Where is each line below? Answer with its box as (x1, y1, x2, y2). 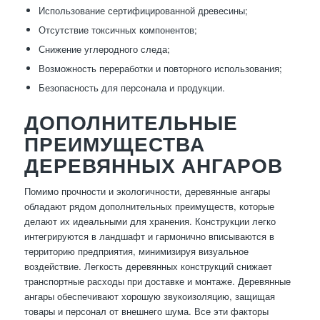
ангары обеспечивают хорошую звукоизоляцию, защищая (24, 289, 275, 304)
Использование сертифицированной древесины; (38, 4, 248, 18)
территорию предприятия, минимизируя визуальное (24, 244, 249, 259)
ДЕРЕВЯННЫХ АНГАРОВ (24, 153, 283, 178)
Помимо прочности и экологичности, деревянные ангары (24, 184, 270, 199)
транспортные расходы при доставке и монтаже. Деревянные (24, 274, 291, 289)
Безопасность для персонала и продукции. (38, 81, 225, 95)
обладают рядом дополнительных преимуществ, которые (24, 199, 274, 214)
